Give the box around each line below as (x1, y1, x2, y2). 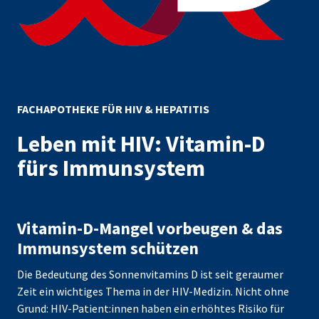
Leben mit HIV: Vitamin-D (17, 130, 266, 159)
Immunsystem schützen (17, 237, 199, 260)
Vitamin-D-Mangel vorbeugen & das (17, 217, 283, 240)
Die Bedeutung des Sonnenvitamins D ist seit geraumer (17, 267, 283, 282)
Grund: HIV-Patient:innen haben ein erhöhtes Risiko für (17, 301, 284, 316)
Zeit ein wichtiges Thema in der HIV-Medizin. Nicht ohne (17, 284, 289, 299)
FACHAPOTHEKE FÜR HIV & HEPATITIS (17, 102, 209, 117)
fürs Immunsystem (17, 154, 205, 183)
